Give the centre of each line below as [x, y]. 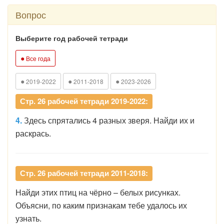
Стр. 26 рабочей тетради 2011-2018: [84, 173]
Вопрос [31, 14]
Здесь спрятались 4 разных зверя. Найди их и [109, 120]
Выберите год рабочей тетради [72, 38]
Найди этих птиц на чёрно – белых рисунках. [98, 192]
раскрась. [33, 133]
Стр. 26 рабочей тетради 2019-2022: [84, 101]
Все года [37, 58]
